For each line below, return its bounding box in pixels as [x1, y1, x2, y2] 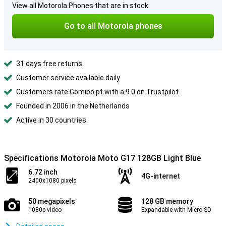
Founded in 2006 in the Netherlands [16, 102, 130, 110]
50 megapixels [28, 197, 75, 205]
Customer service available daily [16, 74, 120, 82]
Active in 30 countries [16, 116, 86, 124]
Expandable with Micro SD [141, 206, 211, 213]
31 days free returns [16, 60, 82, 68]
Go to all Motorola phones [64, 21, 162, 31]
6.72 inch [28, 168, 58, 176]
